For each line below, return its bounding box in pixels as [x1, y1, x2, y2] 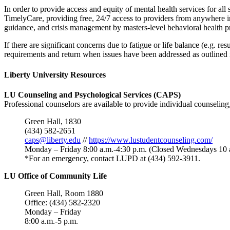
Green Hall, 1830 [25, 117, 81, 126]
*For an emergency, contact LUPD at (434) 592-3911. [25, 154, 200, 163]
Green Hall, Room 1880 [25, 188, 103, 198]
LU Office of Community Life [4, 171, 107, 180]
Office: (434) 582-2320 [25, 198, 100, 207]
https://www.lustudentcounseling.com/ [89, 135, 213, 144]
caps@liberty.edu [25, 135, 81, 144]
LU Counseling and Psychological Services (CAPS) [4, 90, 181, 99]
